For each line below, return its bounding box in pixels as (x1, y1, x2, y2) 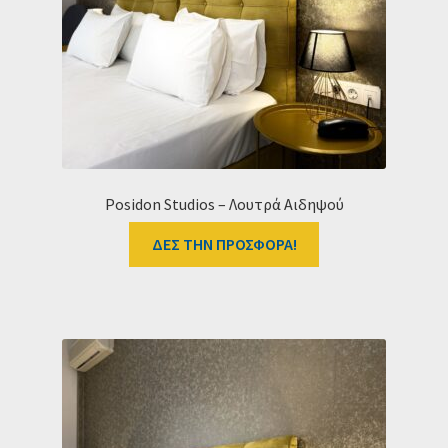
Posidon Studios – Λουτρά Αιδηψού (104, 193, 344, 214)
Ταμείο (22, 4, 72, 25)
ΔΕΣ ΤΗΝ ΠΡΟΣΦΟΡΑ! (151, 234, 297, 255)
